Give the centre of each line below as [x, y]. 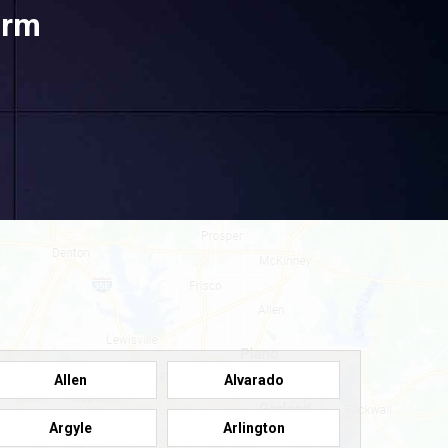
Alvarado [253, 379]
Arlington [253, 427]
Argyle [71, 427]
